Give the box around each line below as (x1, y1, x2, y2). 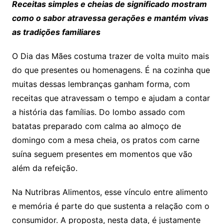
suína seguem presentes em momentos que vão (11, 149, 192, 159)
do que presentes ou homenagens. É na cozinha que (11, 65, 210, 75)
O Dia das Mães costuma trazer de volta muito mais (11, 51, 209, 61)
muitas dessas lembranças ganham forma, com (11, 79, 190, 89)
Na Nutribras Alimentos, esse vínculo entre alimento (11, 187, 208, 197)
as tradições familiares (11, 27, 100, 37)
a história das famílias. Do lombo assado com (11, 107, 185, 117)
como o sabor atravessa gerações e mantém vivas (11, 13, 208, 23)
